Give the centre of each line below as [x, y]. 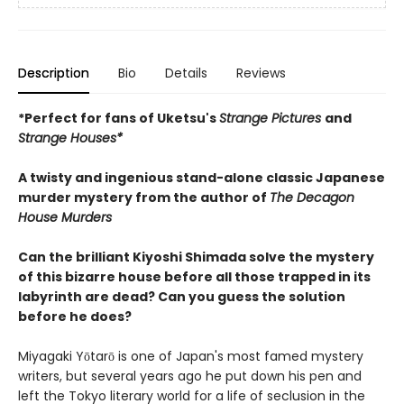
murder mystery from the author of [144, 197]
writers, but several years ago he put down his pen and [190, 376]
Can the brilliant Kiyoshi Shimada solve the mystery [196, 257]
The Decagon [312, 197]
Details [186, 73]
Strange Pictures [272, 118]
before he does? [75, 317]
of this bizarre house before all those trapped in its [194, 277]
